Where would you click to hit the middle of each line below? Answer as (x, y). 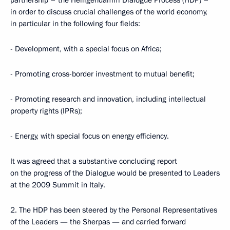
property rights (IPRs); (46, 111)
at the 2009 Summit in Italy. (58, 185)
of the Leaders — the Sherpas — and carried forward (98, 222)
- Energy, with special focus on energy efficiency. (90, 136)
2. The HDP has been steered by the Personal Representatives (114, 210)
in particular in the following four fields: (75, 24)
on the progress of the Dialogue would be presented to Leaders (115, 173)
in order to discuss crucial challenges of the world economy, (109, 12)
